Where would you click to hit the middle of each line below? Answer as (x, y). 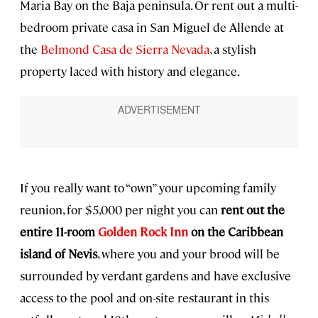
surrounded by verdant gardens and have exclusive (155, 275)
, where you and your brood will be (188, 253)
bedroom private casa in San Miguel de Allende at (152, 27)
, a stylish (233, 49)
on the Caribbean (236, 231)
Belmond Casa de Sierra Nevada (124, 49)
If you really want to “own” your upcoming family (148, 187)
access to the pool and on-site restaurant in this (144, 297)
